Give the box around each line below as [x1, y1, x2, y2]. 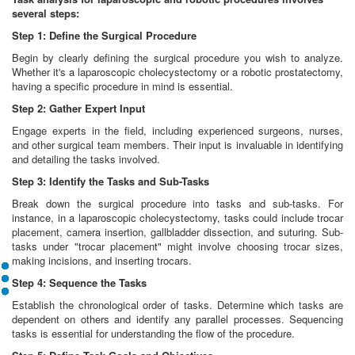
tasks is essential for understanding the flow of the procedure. [12, 326, 295, 342]
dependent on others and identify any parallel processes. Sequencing [12, 311, 343, 327]
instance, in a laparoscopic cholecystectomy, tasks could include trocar [12, 210, 343, 226]
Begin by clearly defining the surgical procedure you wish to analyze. [12, 50, 343, 66]
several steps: [12, 6, 79, 21]
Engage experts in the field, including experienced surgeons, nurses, [12, 123, 343, 139]
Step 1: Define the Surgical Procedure [12, 28, 197, 44]
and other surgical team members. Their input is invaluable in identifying [12, 137, 343, 153]
